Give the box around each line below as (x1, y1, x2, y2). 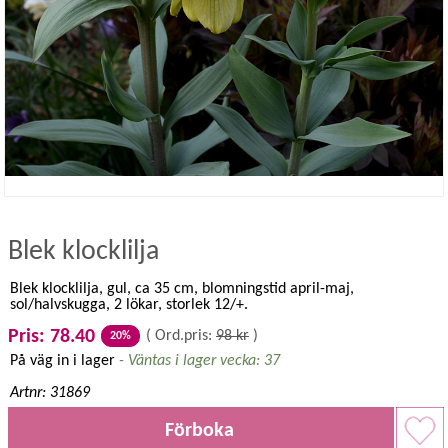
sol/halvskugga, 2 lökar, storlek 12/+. (10, 297, 248, 313)
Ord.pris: (155, 328, 212, 344)
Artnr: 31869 (10, 385, 90, 401)
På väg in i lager (10, 353, 115, 369)
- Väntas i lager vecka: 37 (115, 353, 280, 369)
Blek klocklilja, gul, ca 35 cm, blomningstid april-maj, (10, 281, 354, 297)
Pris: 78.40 (8, 327, 95, 347)
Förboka (164, 421, 234, 441)
